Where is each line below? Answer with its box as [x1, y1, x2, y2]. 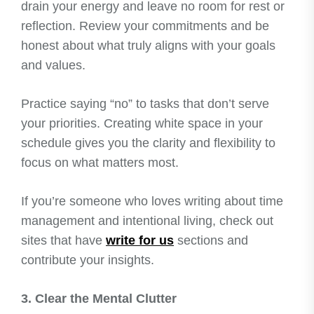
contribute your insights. [21, 253, 154, 268]
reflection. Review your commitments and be [21, 19, 269, 34]
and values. [21, 58, 86, 73]
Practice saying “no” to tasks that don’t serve [21, 97, 269, 111]
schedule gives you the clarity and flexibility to [21, 136, 275, 151]
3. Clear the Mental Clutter [21, 292, 177, 306]
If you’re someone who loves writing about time [21, 194, 283, 209]
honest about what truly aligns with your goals [21, 39, 275, 53]
